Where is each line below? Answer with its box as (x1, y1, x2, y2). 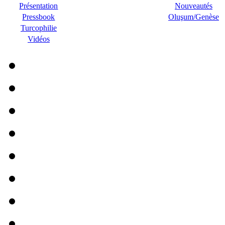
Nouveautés (175, 2, 212, 10)
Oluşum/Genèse (168, 13, 219, 21)
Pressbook (22, 13, 55, 21)
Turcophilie (21, 24, 57, 32)
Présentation (19, 2, 58, 10)
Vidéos (28, 35, 50, 43)
